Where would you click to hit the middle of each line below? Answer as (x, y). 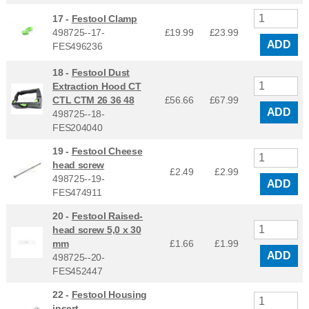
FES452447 (78, 271)
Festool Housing (109, 294)
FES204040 (78, 127)
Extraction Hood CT (97, 86)
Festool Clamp (104, 18)
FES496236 (78, 46)
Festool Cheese (107, 151)
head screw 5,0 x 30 (97, 229)
